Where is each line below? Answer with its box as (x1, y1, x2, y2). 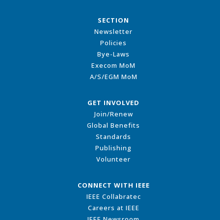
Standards (96, 132, 131, 141)
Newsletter (94, 27, 133, 36)
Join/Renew (94, 110, 133, 119)
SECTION (98, 16, 129, 25)
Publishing (95, 143, 132, 153)
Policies (100, 38, 127, 48)
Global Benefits (87, 121, 140, 130)
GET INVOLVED (87, 98, 139, 108)
